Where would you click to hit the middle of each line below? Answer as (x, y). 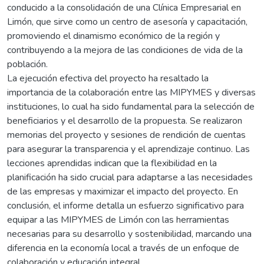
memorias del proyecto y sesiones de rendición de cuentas (126, 135)
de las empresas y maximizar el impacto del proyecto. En (123, 191)
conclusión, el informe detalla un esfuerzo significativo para (126, 205)
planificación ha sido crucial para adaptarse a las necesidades (130, 177)
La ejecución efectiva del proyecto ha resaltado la (108, 78)
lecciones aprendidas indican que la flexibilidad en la (112, 163)
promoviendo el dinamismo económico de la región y (113, 36)
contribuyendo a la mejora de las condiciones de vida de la (125, 50)
